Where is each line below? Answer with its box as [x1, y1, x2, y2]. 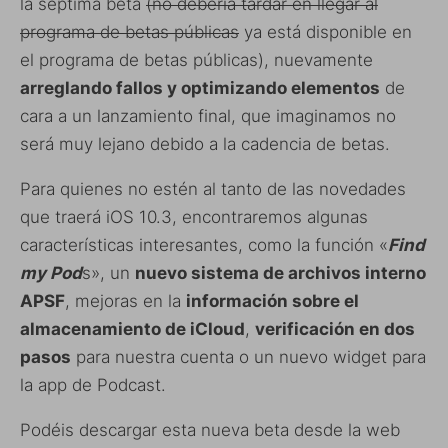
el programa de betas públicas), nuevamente [20, 50, 373, 71]
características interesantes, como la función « [20, 235, 388, 256]
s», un [82, 263, 135, 284]
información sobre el [186, 291, 359, 312]
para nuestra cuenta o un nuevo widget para [71, 347, 426, 368]
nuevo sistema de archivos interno [135, 263, 426, 284]
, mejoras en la [65, 291, 186, 312]
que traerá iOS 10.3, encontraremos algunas [20, 207, 368, 228]
